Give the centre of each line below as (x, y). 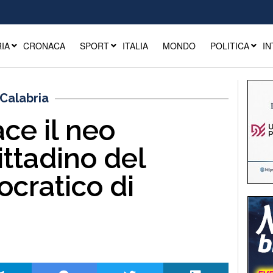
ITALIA (135, 46)
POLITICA (229, 46)
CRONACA (44, 46)
